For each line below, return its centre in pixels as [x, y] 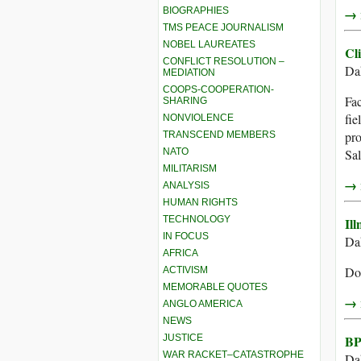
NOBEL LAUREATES [209, 44]
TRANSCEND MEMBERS [219, 134]
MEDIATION [189, 72]
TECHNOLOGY [197, 219]
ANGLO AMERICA [203, 303]
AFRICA [180, 253]
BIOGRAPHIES [196, 10]
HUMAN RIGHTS [200, 202]
